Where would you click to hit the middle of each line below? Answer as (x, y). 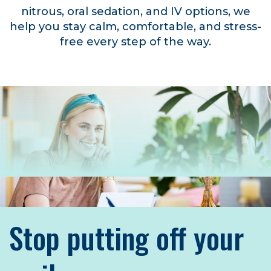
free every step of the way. (135, 42)
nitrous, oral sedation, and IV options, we (135, 12)
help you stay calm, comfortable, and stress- (135, 27)
